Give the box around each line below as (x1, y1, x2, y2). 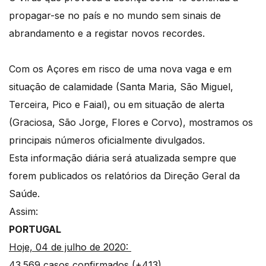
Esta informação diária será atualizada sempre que (9, 152, 236, 164)
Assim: (9, 205, 41, 218)
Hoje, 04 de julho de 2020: (9, 241, 131, 254)
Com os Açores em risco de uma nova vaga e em (9, 63, 232, 75)
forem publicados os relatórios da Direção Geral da (9, 170, 240, 182)
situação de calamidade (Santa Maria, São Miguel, (9, 81, 233, 93)
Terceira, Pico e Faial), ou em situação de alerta (9, 99, 224, 111)
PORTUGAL (9, 223, 64, 236)
